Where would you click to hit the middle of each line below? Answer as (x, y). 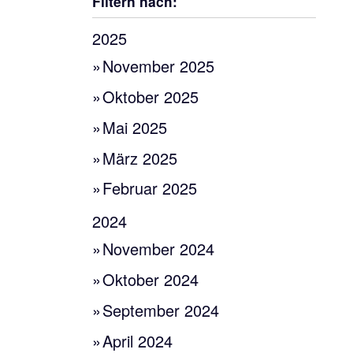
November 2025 (159, 66)
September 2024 (161, 310)
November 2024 (159, 249)
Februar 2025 (150, 188)
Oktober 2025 (151, 97)
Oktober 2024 (151, 280)
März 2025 (140, 158)
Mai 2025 (135, 127)
